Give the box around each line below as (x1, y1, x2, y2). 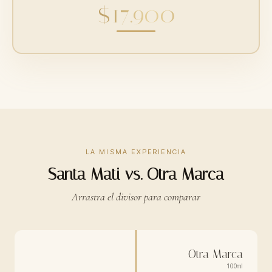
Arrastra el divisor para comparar (72, 189, 200, 203)
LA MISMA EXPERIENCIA (85, 147, 187, 156)
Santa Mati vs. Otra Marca (48, 164, 224, 184)
